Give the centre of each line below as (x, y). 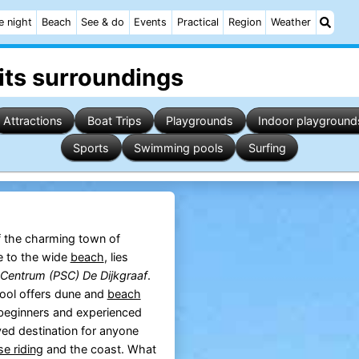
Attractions (32, 120)
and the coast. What (99, 349)
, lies (116, 257)
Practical (198, 22)
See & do (103, 22)
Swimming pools (179, 147)
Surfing (267, 147)
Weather (291, 22)
